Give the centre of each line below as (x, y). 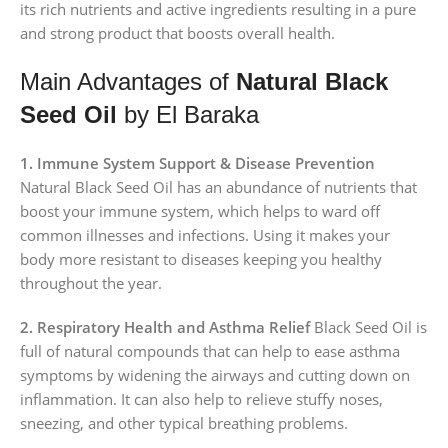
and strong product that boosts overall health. (177, 32)
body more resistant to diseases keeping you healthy (201, 258)
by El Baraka (188, 114)
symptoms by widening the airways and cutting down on (215, 374)
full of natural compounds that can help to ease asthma (210, 350)
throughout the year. (91, 282)
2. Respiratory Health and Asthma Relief (165, 326)
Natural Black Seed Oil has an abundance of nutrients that (218, 186)
